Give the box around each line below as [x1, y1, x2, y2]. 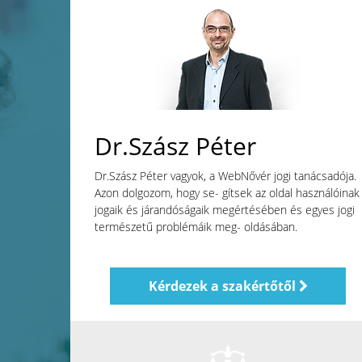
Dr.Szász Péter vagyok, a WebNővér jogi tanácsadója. [95, 167, 356, 183]
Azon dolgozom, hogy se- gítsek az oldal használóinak [95, 184, 360, 200]
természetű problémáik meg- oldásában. [95, 218, 297, 234]
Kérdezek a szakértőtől [148, 276, 299, 295]
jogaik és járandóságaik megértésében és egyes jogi [95, 201, 355, 217]
